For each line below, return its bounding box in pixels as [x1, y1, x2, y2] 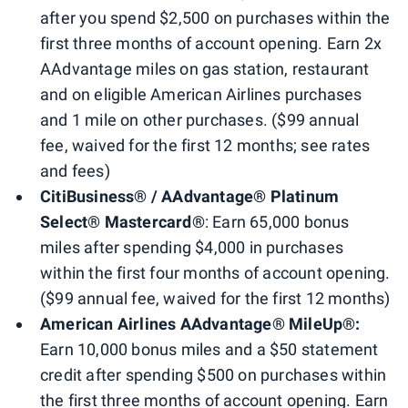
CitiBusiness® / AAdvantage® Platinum [40, 187, 340, 207]
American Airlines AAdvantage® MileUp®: [40, 314, 361, 334]
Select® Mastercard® [40, 212, 205, 232]
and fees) [40, 161, 110, 181]
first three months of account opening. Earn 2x [40, 34, 382, 54]
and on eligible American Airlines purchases [40, 85, 362, 105]
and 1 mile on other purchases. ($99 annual [40, 110, 360, 130]
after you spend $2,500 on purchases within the [40, 8, 391, 28]
